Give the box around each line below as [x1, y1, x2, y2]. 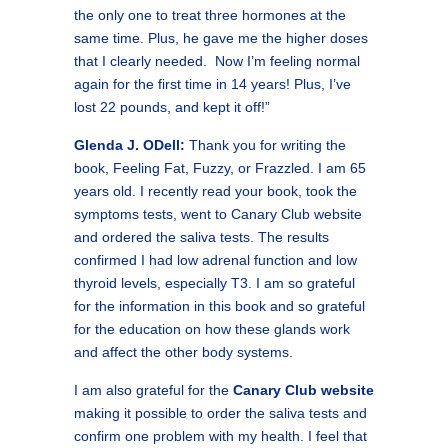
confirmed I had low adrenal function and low [74, 252, 357, 268]
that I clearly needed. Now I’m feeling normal [74, 53, 360, 69]
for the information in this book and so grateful [74, 298, 365, 314]
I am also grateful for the [74, 382, 233, 398]
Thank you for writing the [185, 137, 346, 153]
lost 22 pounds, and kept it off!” [74, 99, 270, 115]
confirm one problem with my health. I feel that [74, 428, 367, 444]
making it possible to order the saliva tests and [74, 405, 367, 421]
